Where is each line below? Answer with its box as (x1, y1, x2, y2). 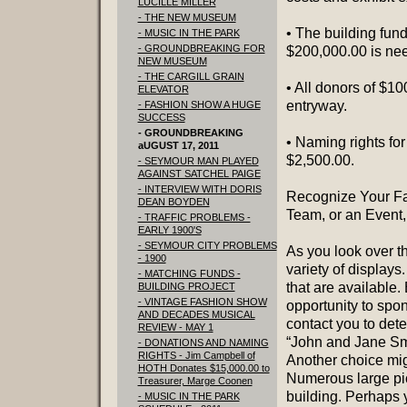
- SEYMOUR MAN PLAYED (137, 155, 259, 166)
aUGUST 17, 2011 (137, 140, 219, 151)
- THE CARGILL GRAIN (137, 71, 244, 82)
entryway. (285, 98, 347, 114)
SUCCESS (137, 112, 185, 123)
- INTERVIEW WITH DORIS (137, 184, 262, 194)
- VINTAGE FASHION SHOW (137, 296, 267, 307)
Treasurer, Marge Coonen (137, 375, 253, 386)
